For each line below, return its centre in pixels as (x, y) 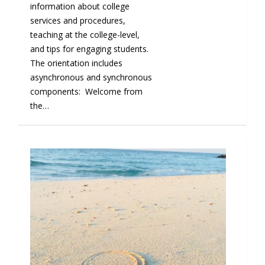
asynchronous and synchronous (91, 77)
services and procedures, (77, 20)
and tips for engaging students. (90, 49)
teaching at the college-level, (85, 34)
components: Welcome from (86, 91)
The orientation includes (76, 63)
